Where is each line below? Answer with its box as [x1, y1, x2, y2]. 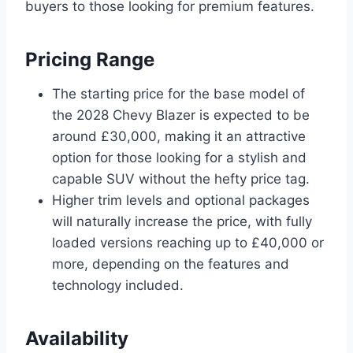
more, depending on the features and [52, 256, 289, 273]
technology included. [52, 277, 184, 294]
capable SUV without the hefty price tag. [52, 171, 310, 188]
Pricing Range [25, 48, 154, 72]
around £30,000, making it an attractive [52, 128, 306, 145]
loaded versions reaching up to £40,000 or [52, 235, 324, 251]
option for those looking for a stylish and [52, 150, 307, 166]
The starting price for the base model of [52, 86, 305, 102]
